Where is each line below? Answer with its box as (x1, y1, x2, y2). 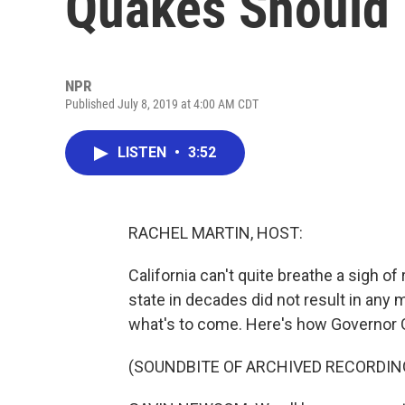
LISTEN (118, 144, 170, 161)
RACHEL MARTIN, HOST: (128, 223, 303, 242)
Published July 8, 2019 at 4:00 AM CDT (65, 97, 259, 111)
